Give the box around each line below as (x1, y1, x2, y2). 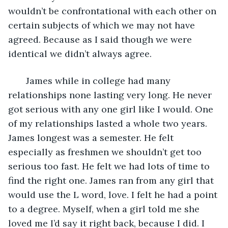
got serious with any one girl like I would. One (8, 103, 216, 115)
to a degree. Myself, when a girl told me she (8, 203, 202, 215)
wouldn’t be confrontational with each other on (8, 5, 219, 17)
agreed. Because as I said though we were (8, 33, 194, 45)
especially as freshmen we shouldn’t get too (8, 146, 204, 158)
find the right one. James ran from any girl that (8, 174, 216, 186)
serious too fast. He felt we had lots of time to (8, 160, 212, 172)
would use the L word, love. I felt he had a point (8, 188, 220, 201)
